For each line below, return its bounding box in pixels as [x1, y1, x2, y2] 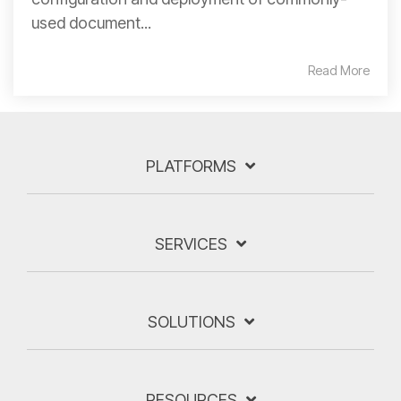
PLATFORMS [146, 157, 236, 175]
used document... [31, 13, 151, 32]
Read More [308, 63, 370, 78]
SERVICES [155, 235, 227, 253]
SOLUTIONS [147, 312, 235, 331]
